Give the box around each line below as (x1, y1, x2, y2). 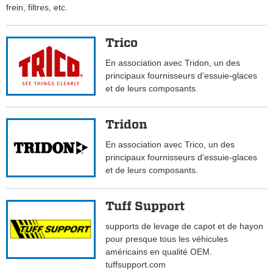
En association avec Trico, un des (105, 140, 235, 150)
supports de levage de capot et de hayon (105, 221, 264, 232)
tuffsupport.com (105, 260, 166, 270)
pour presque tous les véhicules (105, 234, 229, 244)
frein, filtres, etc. (6, 2, 68, 13)
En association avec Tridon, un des (105, 58, 241, 68)
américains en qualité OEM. (105, 247, 213, 257)
